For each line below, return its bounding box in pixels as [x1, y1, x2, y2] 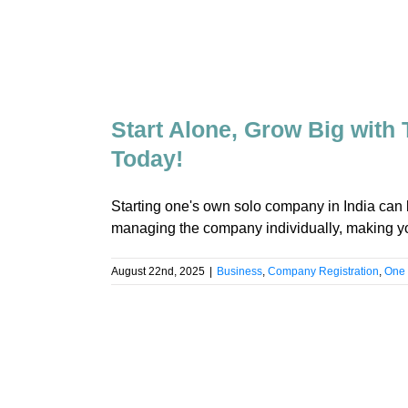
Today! [111, 145, 183, 171]
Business [217, 264, 262, 278]
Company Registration [268, 264, 379, 278]
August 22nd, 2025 [111, 264, 205, 278]
